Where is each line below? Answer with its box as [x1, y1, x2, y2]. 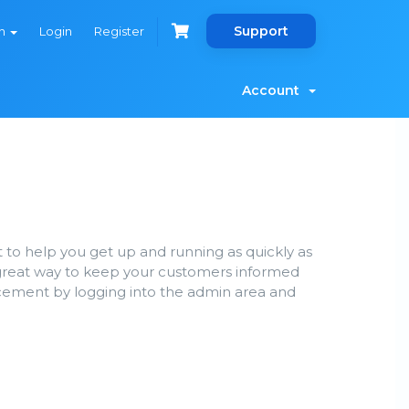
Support [234, 23, 288, 39]
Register [94, 24, 144, 38]
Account [242, 82, 307, 99]
